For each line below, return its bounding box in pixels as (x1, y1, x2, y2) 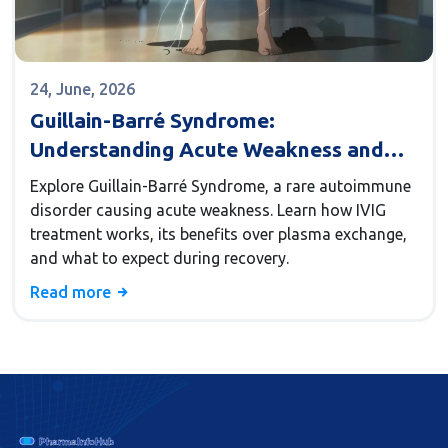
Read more (30, 283, 115, 302)
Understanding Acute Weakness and (30, 137, 384, 162)
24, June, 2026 (30, 80, 135, 99)
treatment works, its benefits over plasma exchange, (30, 225, 407, 244)
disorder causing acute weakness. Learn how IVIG (30, 201, 386, 220)
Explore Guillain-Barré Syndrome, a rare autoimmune (30, 177, 411, 196)
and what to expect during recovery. (30, 249, 289, 268)
